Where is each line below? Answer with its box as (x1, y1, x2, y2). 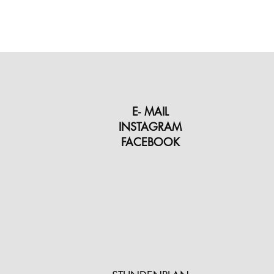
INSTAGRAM (119, 119, 185, 134)
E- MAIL (131, 104, 172, 119)
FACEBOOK (120, 135, 183, 149)
